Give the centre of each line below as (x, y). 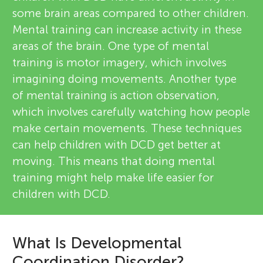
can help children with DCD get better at (117, 144)
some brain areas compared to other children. (131, 13)
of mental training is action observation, (116, 95)
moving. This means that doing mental (114, 161)
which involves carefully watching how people (131, 112)
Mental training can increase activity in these (127, 29)
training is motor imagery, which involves (120, 62)
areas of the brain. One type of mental (111, 46)
